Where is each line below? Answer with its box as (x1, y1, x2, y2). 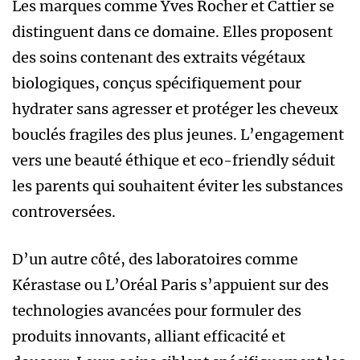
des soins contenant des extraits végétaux (12, 47, 305, 67)
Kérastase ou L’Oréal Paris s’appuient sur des (12, 275, 329, 294)
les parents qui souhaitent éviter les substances (12, 176, 343, 195)
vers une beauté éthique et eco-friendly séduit (12, 150, 335, 170)
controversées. (12, 202, 116, 221)
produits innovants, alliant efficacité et (12, 326, 285, 346)
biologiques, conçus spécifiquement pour (12, 73, 301, 92)
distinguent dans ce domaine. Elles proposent (12, 22, 333, 41)
